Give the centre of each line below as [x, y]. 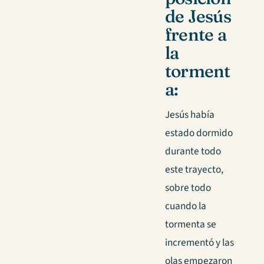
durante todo [193, 151]
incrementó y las [199, 243]
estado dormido [199, 133]
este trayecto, [194, 170]
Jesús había [190, 115]
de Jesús [198, 16]
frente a [196, 34]
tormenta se [191, 225]
